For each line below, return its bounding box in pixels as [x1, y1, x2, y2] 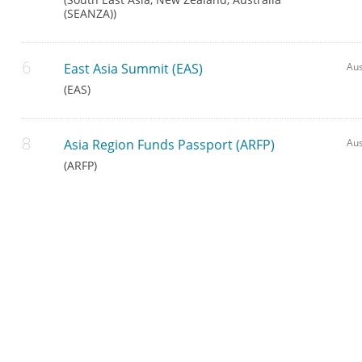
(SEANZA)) [64, 6, 117, 22]
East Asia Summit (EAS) [64, 60, 204, 78]
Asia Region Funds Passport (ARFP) [64, 136, 276, 154]
